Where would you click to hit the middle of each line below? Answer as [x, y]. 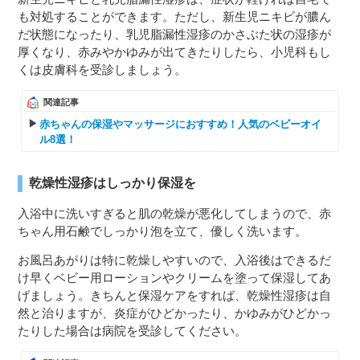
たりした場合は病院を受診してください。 [133, 331]
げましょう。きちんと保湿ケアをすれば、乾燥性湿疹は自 [175, 296]
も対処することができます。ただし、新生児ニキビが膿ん [175, 17]
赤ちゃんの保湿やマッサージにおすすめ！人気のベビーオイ [181, 125]
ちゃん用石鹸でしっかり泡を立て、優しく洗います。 [163, 231]
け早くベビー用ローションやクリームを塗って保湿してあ [175, 278]
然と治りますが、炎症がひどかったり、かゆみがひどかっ [175, 313]
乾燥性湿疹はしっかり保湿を [113, 183]
